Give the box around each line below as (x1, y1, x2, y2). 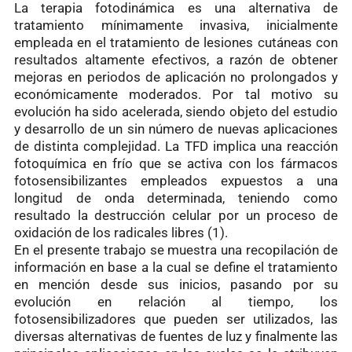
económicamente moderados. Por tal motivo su (14, 86, 338, 102)
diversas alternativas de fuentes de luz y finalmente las (14, 328, 338, 344)
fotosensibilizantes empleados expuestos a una (14, 172, 338, 189)
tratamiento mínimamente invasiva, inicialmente (14, 16, 338, 33)
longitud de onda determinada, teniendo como (14, 189, 338, 206)
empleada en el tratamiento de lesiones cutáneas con (14, 34, 338, 50)
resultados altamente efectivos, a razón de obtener (14, 51, 338, 68)
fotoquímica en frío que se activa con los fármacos (14, 155, 338, 171)
